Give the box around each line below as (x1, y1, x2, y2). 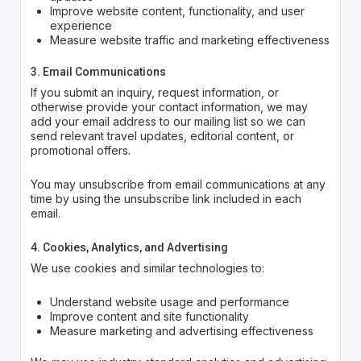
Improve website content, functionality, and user (49, 4, 305, 19)
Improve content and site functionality (49, 309, 249, 324)
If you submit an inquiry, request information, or (30, 85, 279, 100)
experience (49, 19, 112, 33)
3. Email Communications (30, 65, 166, 79)
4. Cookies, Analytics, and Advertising (30, 241, 228, 255)
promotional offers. (30, 143, 131, 158)
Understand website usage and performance (49, 295, 289, 309)
